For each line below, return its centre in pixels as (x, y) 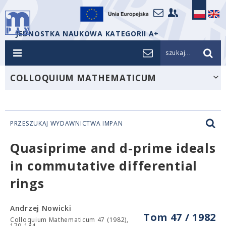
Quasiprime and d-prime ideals (113, 148)
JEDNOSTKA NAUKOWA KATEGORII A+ (87, 34)
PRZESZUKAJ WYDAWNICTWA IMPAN (67, 123)
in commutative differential (104, 165)
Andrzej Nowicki (41, 208)
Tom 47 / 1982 (179, 217)
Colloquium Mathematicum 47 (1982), (69, 220)
